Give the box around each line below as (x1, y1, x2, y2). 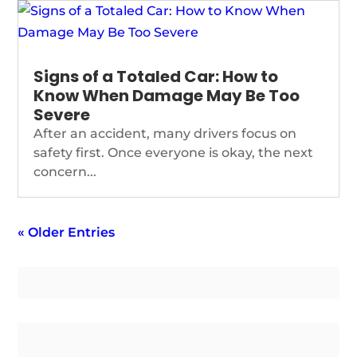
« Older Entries (18, 225, 116, 241)
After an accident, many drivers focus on (33, 126, 297, 142)
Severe (33, 104, 91, 127)
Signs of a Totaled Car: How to (33, 65, 279, 88)
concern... (33, 164, 97, 180)
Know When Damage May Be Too (33, 84, 300, 108)
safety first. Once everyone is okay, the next (33, 145, 314, 161)
